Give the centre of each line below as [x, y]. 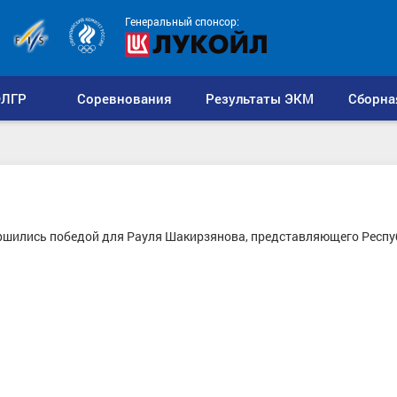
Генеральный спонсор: [182, 21]
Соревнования [124, 98]
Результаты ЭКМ [260, 98]
